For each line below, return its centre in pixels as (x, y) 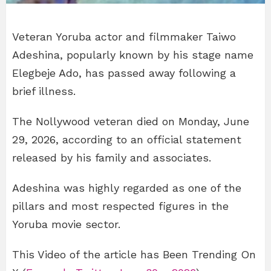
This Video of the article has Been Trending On (134, 254)
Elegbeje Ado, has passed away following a (124, 73)
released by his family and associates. (112, 157)
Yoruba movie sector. (66, 224)
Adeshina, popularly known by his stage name (133, 54)
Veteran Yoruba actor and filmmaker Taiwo (124, 36)
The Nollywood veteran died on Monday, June (131, 121)
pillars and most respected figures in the (120, 206)
